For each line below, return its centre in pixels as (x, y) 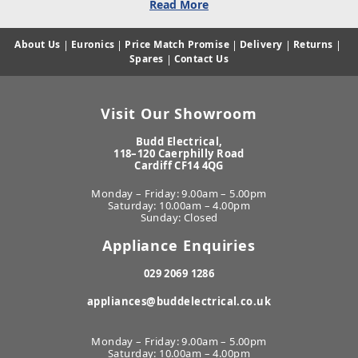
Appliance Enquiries (179, 245)
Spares (146, 59)
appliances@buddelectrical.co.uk (179, 301)
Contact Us (201, 59)
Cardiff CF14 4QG (179, 165)
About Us (38, 44)
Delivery (261, 44)
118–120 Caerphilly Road (179, 153)
